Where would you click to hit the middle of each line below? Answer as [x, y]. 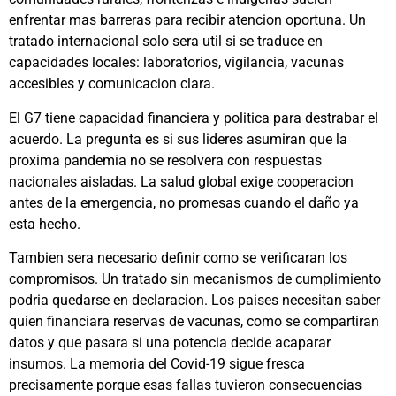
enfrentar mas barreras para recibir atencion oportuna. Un [187, 20]
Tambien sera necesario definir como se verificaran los [178, 257]
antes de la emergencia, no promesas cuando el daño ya [184, 202]
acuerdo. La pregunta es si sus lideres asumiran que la [178, 139]
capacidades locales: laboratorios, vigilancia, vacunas [176, 63]
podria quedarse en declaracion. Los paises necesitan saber [194, 300]
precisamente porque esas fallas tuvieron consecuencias [185, 385]
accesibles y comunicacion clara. [112, 84]
